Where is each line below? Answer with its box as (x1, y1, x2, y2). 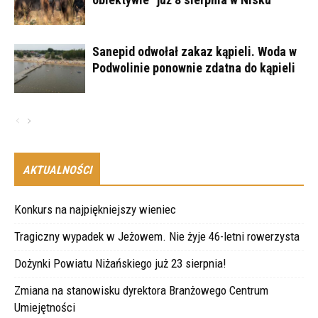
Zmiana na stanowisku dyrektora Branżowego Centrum (14, 283, 268, 297)
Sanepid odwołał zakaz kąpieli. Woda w (92, 43, 297, 59)
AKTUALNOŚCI (23, 163, 92, 177)
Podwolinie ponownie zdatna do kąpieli (92, 60, 295, 75)
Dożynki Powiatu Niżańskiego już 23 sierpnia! (14, 256, 226, 270)
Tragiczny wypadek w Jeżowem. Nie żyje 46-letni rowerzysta (14, 229, 300, 243)
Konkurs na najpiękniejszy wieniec (14, 202, 176, 216)
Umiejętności (14, 300, 75, 314)
